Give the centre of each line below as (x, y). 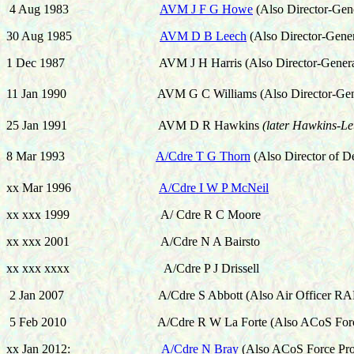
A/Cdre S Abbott (199, 295)
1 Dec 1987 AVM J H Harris (126, 63)
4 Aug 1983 (39, 9)
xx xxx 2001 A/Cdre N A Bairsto (133, 241)
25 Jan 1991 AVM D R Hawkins (133, 125)
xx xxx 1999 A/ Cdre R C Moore (134, 214)
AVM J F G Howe (206, 9)
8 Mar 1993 (81, 156)
